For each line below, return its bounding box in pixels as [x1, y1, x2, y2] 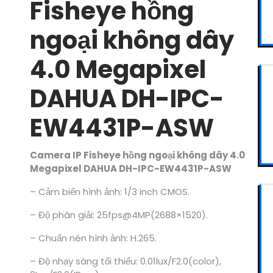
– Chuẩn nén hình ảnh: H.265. [29, 232, 157, 245]
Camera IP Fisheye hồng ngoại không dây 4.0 [29, 149, 245, 162]
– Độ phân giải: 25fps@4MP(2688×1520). [29, 208, 208, 222]
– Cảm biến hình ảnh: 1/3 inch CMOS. [29, 185, 190, 199]
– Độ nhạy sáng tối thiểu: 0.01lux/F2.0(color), [29, 255, 221, 268]
